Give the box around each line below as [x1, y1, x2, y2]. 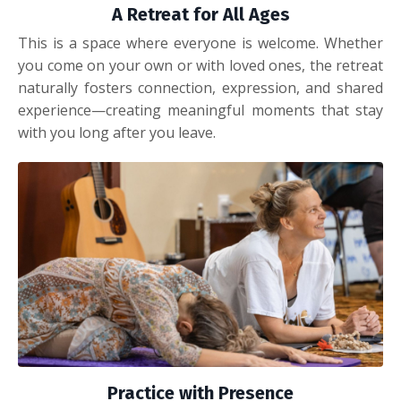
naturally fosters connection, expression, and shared [18, 77, 383, 98]
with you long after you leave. [18, 122, 216, 142]
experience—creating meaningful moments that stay [18, 99, 383, 120]
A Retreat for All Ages [111, 3, 290, 25]
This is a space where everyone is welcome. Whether [18, 32, 383, 53]
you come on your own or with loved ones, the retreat [18, 55, 383, 75]
